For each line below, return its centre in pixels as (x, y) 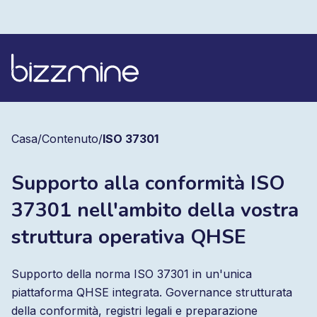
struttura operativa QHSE (129, 237)
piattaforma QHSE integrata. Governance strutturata (152, 292)
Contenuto (70, 139)
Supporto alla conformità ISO (148, 183)
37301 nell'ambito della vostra (155, 210)
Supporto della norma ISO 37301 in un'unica (132, 274)
